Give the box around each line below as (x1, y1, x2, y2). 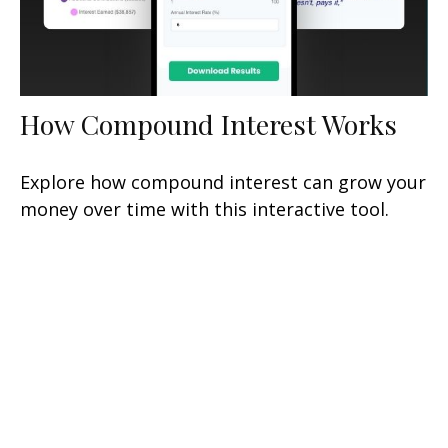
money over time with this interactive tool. (20, 197, 389, 222)
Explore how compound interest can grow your (20, 170, 426, 195)
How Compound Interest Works (20, 106, 397, 143)
